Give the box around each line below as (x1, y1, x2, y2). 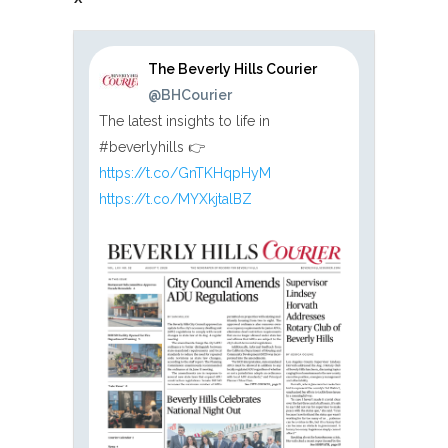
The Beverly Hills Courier (148, 60, 318, 77)
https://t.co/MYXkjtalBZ (99, 190, 252, 207)
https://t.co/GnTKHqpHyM (99, 164, 271, 181)
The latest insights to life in (99, 112, 270, 129)
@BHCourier (148, 86, 233, 103)
